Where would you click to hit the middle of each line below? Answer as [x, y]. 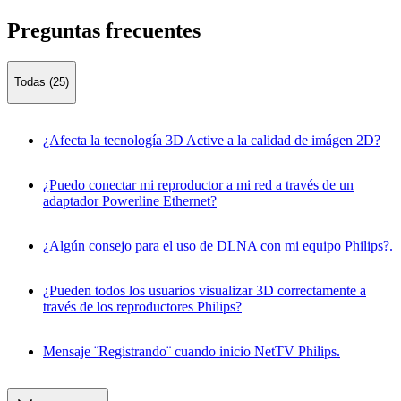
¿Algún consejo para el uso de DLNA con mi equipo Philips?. [218, 245]
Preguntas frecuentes [104, 31]
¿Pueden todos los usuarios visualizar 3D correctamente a [205, 290]
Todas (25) [42, 82]
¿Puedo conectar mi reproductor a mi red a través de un [198, 184]
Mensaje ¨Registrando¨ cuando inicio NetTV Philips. [192, 351]
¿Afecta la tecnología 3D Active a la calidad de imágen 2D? [212, 140]
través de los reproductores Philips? [142, 306]
